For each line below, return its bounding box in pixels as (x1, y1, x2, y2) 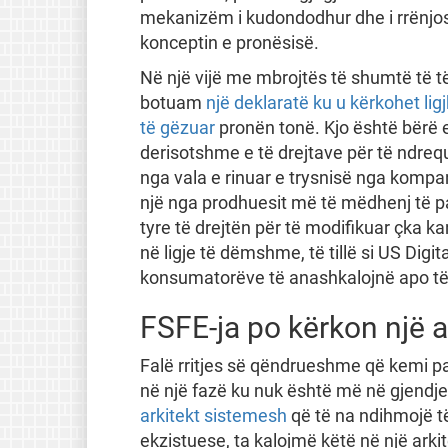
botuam (139, 92, 206, 113)
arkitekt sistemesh (139, 405, 287, 426)
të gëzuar (139, 117, 215, 138)
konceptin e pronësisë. (139, 32, 319, 53)
